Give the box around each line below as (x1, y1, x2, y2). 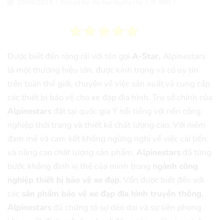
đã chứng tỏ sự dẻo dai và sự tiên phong (52, 201, 201, 213)
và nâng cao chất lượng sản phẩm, (7, 146, 137, 158)
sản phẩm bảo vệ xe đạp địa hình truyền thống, (22, 188, 203, 199)
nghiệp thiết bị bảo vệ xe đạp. (7, 174, 121, 186)
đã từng (181, 146, 212, 158)
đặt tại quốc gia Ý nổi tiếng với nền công (52, 105, 201, 117)
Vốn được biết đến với (123, 174, 204, 186)
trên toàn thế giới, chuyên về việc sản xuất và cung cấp (7, 78, 210, 89)
